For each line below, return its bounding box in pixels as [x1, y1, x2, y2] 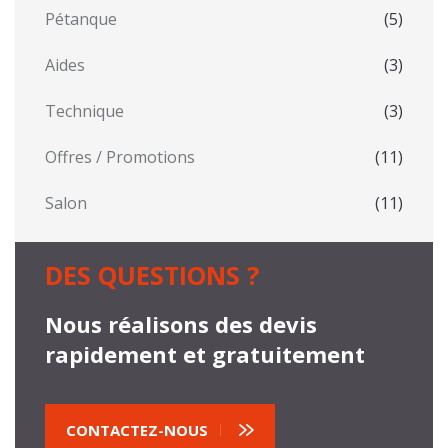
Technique [45, 99, 124, 122]
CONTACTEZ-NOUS [66, 420, 208, 441]
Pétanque [45, 7, 117, 30]
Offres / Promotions [45, 145, 195, 168]
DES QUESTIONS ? [45, 257, 259, 292]
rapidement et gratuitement [45, 338, 365, 369]
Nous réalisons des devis [45, 308, 317, 339]
